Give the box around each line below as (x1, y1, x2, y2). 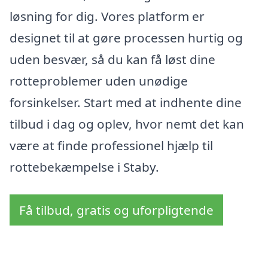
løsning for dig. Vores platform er (10, 8, 205, 25)
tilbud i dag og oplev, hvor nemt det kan (10, 115, 244, 133)
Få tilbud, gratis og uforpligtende (19, 202, 214, 219)
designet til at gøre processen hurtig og (10, 29, 243, 47)
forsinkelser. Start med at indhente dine (10, 94, 242, 111)
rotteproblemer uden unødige (10, 72, 188, 90)
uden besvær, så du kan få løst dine (10, 51, 215, 68)
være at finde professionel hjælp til (10, 137, 213, 154)
